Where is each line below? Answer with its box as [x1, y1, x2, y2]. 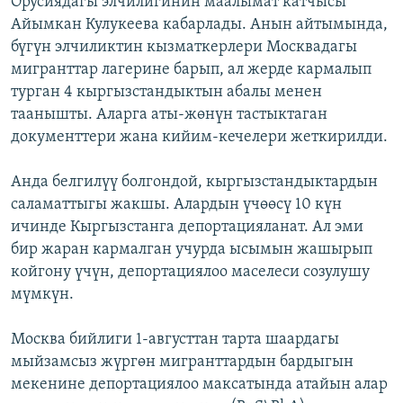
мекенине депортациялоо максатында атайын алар [11, 375, 388, 393]
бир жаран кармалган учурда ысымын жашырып [11, 240, 372, 258]
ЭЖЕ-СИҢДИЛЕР [32, 10, 118, 23]
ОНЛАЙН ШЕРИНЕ [16, 8, 112, 22]
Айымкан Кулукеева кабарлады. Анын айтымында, [11, 15, 388, 33]
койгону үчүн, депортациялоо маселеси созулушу [11, 263, 370, 281]
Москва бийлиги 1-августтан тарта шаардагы [11, 330, 339, 348]
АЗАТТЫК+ [32, 42, 85, 56]
